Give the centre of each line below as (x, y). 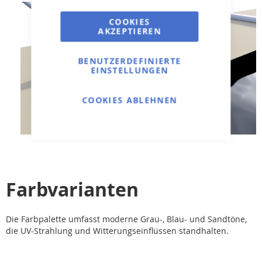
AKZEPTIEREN (130, 31)
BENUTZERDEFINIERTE (130, 61)
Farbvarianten (72, 189)
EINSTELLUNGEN (130, 70)
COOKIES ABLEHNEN (130, 100)
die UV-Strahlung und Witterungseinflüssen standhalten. (117, 230)
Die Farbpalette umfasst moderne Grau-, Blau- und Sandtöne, (126, 219)
